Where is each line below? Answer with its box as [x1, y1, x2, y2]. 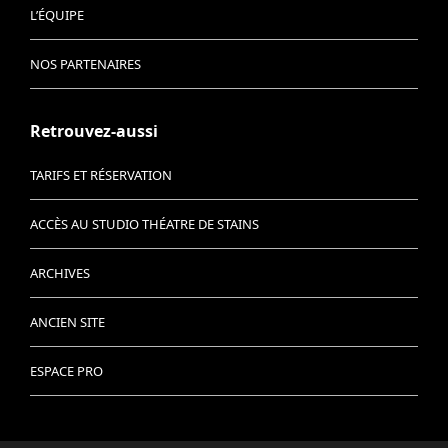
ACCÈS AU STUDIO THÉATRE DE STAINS [30, 215, 259, 233]
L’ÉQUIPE [30, 6, 84, 24]
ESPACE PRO [30, 362, 103, 380]
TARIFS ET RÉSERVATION [30, 166, 172, 184]
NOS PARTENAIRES [30, 55, 141, 73]
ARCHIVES [30, 264, 90, 282]
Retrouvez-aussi [30, 120, 158, 142]
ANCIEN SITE [30, 313, 105, 331]
